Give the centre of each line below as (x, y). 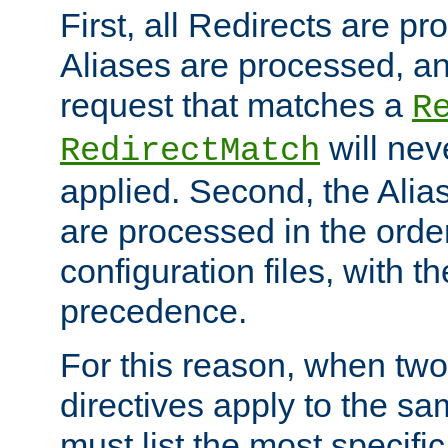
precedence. (153, 310)
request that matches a (236, 104)
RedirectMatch (190, 150)
